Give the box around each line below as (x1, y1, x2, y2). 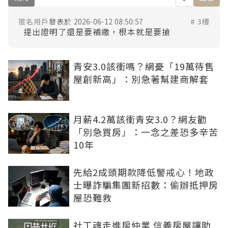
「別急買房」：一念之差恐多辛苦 (73, 125, 218, 138)
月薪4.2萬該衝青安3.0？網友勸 (73, 112, 207, 126)
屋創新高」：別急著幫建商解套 (73, 72, 209, 85)
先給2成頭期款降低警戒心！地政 (73, 165, 214, 179)
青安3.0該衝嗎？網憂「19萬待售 (73, 60, 214, 73)
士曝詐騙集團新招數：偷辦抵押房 (73, 178, 218, 191)
